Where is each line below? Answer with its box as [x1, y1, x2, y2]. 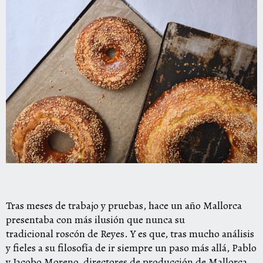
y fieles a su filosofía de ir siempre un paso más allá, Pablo [6, 241, 257, 255]
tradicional [6, 227, 56, 241]
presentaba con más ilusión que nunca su [6, 213, 185, 227]
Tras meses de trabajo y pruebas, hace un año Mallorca [6, 198, 242, 213]
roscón [56, 227, 85, 241]
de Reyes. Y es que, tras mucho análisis [85, 227, 254, 241]
